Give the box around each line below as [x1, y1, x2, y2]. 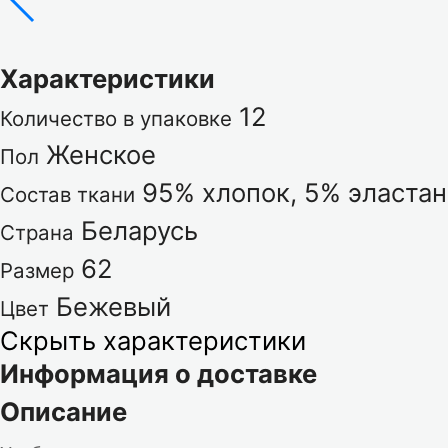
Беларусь [81, 215, 198, 246]
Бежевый [56, 291, 171, 322]
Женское [46, 139, 156, 170]
